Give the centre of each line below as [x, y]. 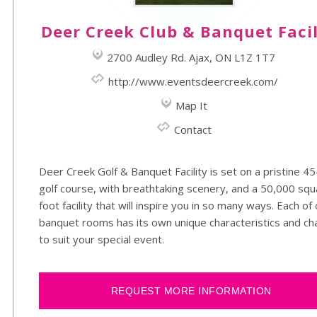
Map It [191, 106]
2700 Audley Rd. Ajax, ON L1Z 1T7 [191, 58]
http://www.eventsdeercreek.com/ [193, 82]
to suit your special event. [104, 240]
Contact [193, 130]
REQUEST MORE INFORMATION [191, 291]
